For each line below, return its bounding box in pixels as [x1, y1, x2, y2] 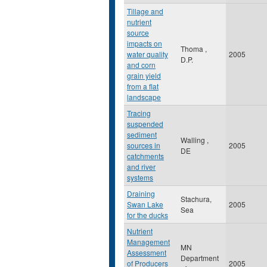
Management [127, 237, 170, 247]
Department [181, 253, 219, 263]
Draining [127, 188, 155, 198]
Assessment [127, 247, 166, 257]
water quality [127, 49, 168, 59]
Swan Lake [127, 199, 163, 209]
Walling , [181, 135, 209, 145]
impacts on [127, 38, 162, 48]
